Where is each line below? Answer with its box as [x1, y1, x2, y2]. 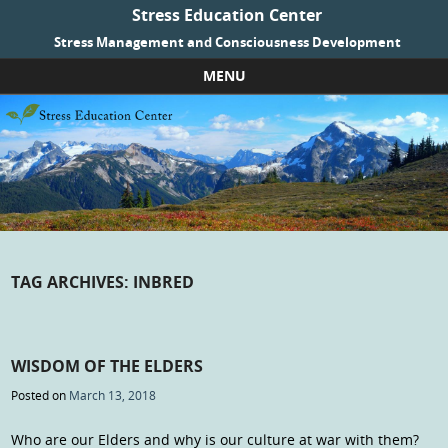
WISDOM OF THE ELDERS [11, 355, 204, 378]
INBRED [133, 270, 195, 293]
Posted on [11, 387, 70, 404]
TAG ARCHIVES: [11, 270, 134, 293]
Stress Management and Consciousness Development [53, 33, 401, 51]
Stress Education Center [132, 4, 322, 26]
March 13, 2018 [69, 387, 157, 404]
